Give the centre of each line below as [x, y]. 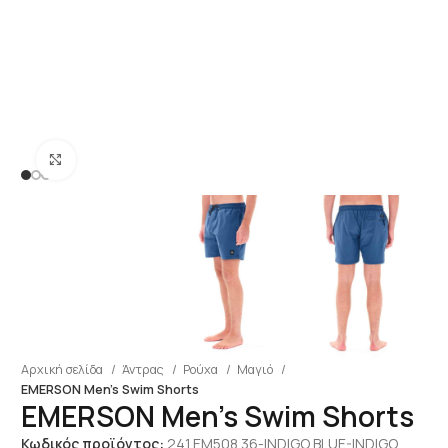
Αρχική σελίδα [63, 369]
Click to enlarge [123, 159]
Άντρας [144, 369]
